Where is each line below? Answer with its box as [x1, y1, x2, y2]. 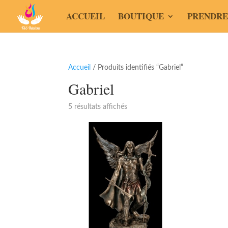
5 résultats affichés [68, 103, 128, 110]
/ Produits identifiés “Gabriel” [91, 64, 184, 71]
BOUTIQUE [118, 10, 164, 22]
